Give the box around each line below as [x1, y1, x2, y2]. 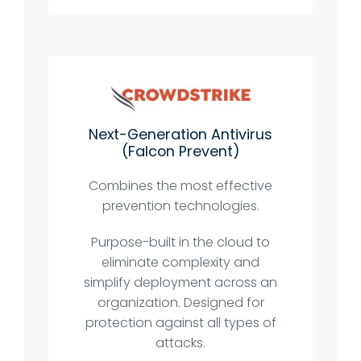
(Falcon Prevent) [121, 141, 240, 162]
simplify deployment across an [84, 273, 277, 293]
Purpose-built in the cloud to [91, 233, 270, 252]
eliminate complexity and [102, 253, 259, 272]
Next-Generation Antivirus [89, 124, 272, 145]
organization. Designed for [97, 293, 264, 313]
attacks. [156, 334, 205, 353]
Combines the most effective [89, 176, 272, 196]
